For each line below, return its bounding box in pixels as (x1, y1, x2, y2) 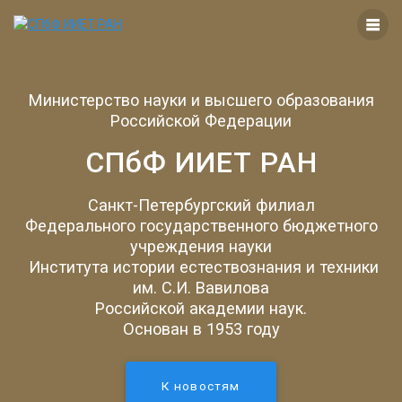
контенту (200, 39, 253, 53)
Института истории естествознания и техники (23, 257, 379, 276)
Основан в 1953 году (122, 319, 280, 338)
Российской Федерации (110, 110, 292, 130)
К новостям (162, 378, 240, 393)
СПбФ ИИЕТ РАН (84, 145, 318, 180)
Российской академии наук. (95, 298, 307, 318)
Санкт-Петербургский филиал (87, 195, 315, 214)
